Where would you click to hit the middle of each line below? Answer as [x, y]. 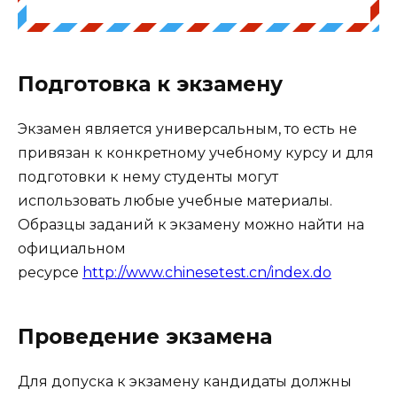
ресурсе [50, 272]
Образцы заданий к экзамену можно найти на [191, 224]
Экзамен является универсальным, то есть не [187, 128]
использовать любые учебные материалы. [175, 200]
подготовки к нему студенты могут [148, 176]
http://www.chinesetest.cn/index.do [207, 272]
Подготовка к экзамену [150, 84]
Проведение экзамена [145, 336]
